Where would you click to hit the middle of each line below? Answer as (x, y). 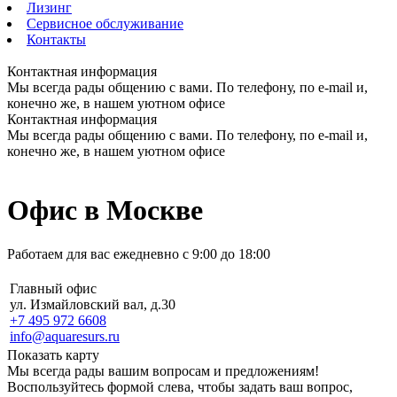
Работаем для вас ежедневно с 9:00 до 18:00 (139, 253)
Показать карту (53, 354)
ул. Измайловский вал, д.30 (93, 304)
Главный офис (53, 288)
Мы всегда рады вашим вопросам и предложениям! (163, 370)
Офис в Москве (105, 210)
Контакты (56, 39)
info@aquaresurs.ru (65, 336)
